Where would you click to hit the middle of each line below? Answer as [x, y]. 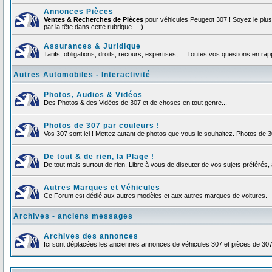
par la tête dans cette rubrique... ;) [93, 27]
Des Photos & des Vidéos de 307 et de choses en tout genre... [135, 103]
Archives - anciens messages [73, 216]
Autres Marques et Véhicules [102, 188]
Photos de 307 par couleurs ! [102, 126]
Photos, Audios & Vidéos [93, 95]
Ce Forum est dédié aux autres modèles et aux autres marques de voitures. [155, 196]
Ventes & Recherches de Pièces [93, 20]
